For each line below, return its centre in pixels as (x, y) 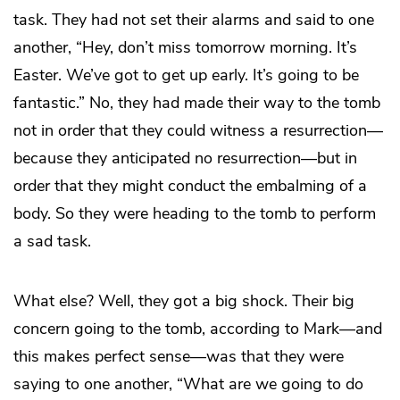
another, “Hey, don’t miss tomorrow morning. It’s (185, 47)
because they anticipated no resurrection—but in (185, 158)
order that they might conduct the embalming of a (190, 185)
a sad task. (52, 241)
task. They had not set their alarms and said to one (194, 19)
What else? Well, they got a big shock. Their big (184, 300)
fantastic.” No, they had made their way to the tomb (197, 102)
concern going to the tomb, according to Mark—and (198, 328)
